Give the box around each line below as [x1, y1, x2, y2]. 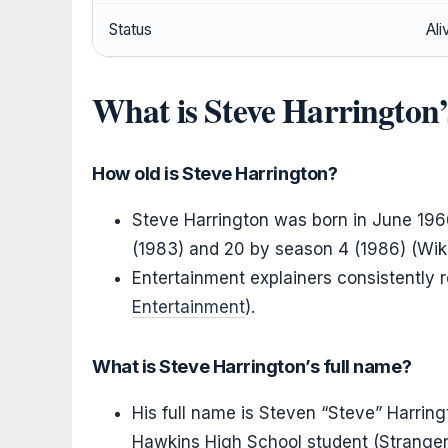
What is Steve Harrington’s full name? [92, 355, 412, 378]
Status [109, 20, 152, 40]
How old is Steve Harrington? [92, 162, 338, 185]
